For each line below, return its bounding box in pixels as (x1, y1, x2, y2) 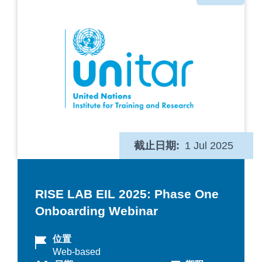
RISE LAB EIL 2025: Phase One (35, 187, 219, 201)
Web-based (53, 246, 101, 257)
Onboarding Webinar (35, 204, 158, 218)
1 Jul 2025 (185, 140, 233, 152)
